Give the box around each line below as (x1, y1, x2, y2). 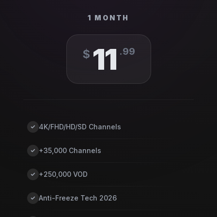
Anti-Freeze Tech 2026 (39, 194, 117, 202)
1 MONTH (87, 14, 130, 22)
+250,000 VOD (39, 170, 88, 178)
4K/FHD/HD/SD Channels (39, 123, 121, 131)
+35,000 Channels (39, 146, 101, 155)
